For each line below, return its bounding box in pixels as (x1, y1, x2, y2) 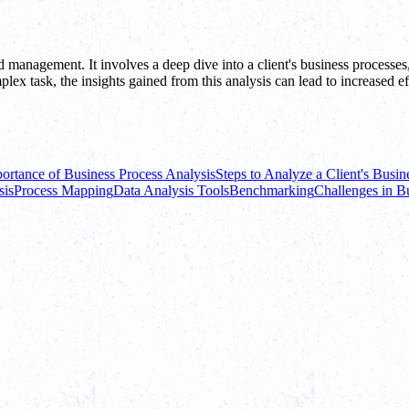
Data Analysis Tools (113, 182, 229, 198)
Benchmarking (229, 182, 314, 198)
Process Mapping (14, 182, 113, 198)
